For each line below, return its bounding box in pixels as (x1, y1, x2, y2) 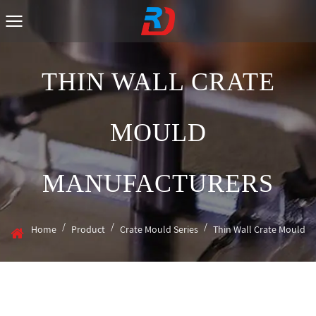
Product (71, 223, 105, 236)
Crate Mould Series (120, 223, 198, 236)
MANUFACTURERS (42, 169, 274, 197)
